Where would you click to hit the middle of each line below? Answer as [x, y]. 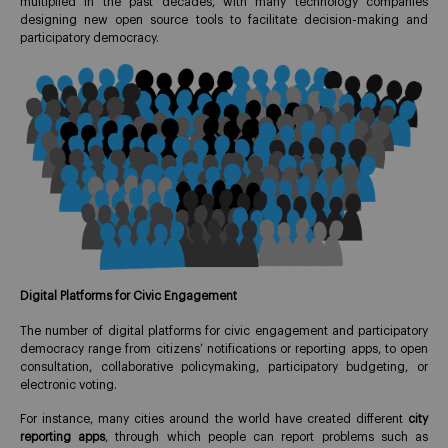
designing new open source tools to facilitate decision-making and [224, 20]
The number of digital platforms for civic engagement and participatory [224, 330]
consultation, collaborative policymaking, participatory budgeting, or [224, 366]
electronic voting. [68, 384]
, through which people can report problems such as [267, 437]
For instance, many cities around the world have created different [214, 419]
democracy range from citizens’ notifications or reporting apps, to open [224, 348]
